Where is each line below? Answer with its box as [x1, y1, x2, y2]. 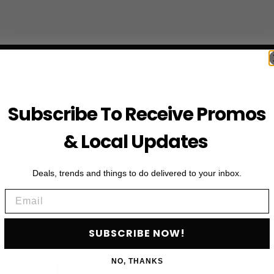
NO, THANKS [111, 256, 163, 265]
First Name [156, 242, 205, 252]
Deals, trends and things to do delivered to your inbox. [32, 168, 242, 178]
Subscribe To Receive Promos [8, 101, 266, 127]
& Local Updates [63, 128, 211, 155]
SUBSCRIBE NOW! [89, 226, 185, 240]
